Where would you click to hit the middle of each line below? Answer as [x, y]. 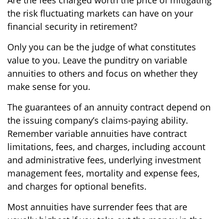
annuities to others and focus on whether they [102, 73]
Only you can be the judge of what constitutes [102, 47]
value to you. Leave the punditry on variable [97, 60]
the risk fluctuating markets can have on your [100, 13]
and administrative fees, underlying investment [104, 160]
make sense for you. [49, 86]
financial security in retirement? [72, 26]
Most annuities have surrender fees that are [97, 207]
